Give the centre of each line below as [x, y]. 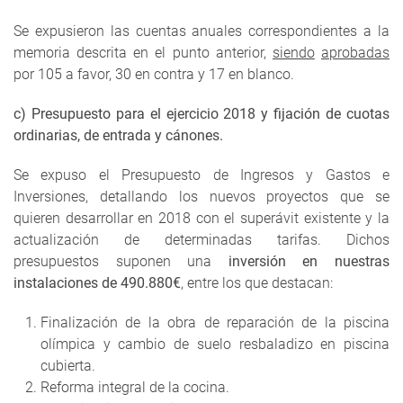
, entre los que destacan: [257, 283]
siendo [293, 53]
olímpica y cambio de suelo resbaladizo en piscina [215, 345]
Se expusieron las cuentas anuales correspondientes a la [201, 31]
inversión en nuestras [309, 262]
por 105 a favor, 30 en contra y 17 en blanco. [154, 75]
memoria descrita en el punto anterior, [143, 53]
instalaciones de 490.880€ [97, 283]
